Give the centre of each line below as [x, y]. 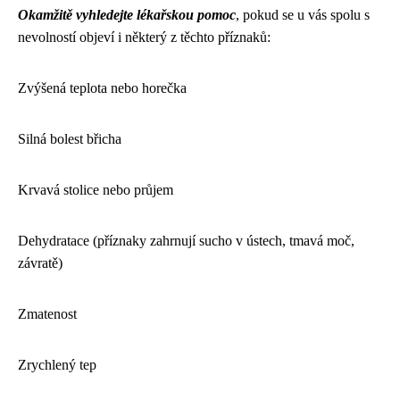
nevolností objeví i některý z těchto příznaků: [144, 37]
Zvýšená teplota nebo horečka [102, 88]
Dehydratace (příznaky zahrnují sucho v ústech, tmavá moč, [186, 241]
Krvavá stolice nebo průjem [96, 190]
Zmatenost [47, 314]
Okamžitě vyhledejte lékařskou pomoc [127, 15]
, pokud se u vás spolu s [303, 15]
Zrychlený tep [57, 365]
